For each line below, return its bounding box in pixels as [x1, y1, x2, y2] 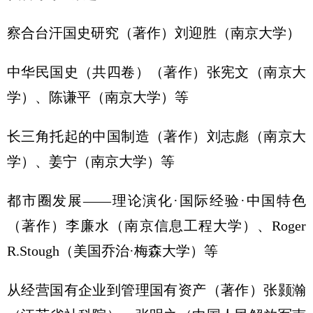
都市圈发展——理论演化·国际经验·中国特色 [7, 193, 306, 208]
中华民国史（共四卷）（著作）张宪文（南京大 [7, 64, 306, 80]
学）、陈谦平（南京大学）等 [7, 89, 189, 105]
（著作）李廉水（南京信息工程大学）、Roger [7, 218, 306, 233]
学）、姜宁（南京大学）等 [7, 154, 175, 169]
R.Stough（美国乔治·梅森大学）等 [7, 243, 218, 259]
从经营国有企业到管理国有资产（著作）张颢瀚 [7, 282, 306, 298]
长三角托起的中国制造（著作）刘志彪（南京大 [7, 129, 306, 144]
